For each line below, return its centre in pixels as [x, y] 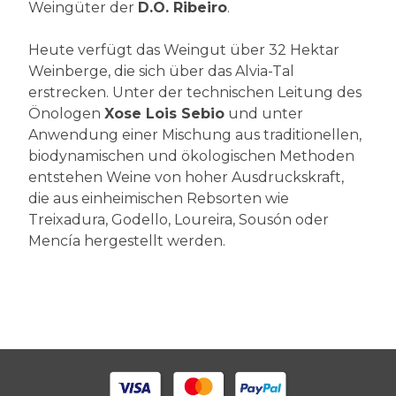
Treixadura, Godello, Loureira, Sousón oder [179, 220]
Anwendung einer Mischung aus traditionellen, [195, 135]
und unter [264, 114]
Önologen [66, 114]
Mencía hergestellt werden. [127, 241]
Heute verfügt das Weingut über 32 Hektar [184, 50]
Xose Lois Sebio [164, 114]
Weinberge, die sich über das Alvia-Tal [161, 72]
